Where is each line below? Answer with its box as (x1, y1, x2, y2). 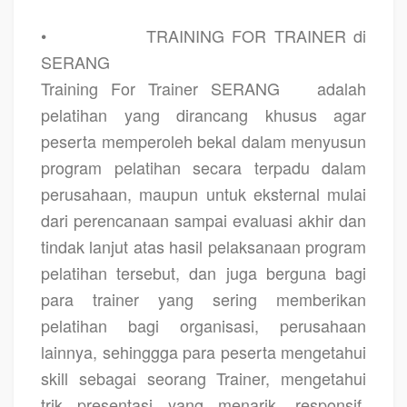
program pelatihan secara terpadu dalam (41, 154, 366, 179)
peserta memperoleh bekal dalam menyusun (41, 128, 366, 153)
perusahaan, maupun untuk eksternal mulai (41, 181, 366, 205)
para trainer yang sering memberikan (41, 286, 366, 311)
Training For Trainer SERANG (41, 75, 280, 100)
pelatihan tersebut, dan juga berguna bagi (41, 260, 366, 284)
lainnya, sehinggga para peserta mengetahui (41, 339, 366, 363)
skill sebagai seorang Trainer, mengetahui (41, 365, 366, 390)
